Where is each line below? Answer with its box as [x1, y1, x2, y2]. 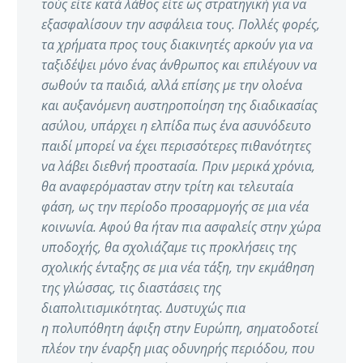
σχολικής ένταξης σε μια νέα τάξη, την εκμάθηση [41, 258, 314, 277]
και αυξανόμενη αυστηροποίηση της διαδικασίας [41, 96, 318, 115]
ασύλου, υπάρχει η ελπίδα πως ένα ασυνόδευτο [41, 117, 311, 135]
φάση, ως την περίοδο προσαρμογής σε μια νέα [41, 198, 309, 216]
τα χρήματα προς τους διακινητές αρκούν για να [41, 36, 313, 54]
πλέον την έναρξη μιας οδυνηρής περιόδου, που [41, 340, 314, 358]
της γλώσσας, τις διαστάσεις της [41, 279, 221, 297]
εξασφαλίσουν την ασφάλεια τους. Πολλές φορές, [41, 15, 320, 34]
